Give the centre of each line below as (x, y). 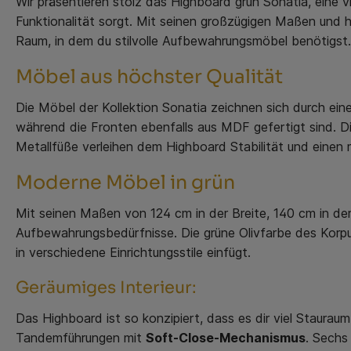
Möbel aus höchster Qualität (149, 76)
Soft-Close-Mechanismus (226, 337)
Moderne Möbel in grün (125, 182)
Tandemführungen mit (81, 337)
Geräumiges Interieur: (106, 287)
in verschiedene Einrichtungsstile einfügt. (133, 252)
